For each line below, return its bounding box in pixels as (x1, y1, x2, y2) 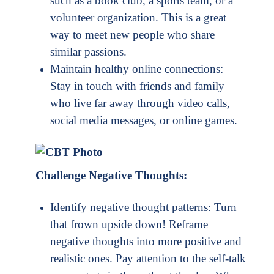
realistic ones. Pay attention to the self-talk (50, 252, 246, 265)
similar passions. (50, 45, 127, 59)
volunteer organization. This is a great (50, 11, 226, 24)
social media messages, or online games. (50, 114, 237, 127)
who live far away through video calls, (50, 97, 230, 110)
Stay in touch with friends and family (50, 80, 224, 93)
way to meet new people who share (50, 28, 215, 42)
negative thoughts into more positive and (50, 235, 242, 248)
